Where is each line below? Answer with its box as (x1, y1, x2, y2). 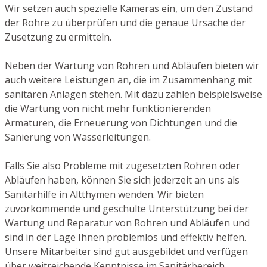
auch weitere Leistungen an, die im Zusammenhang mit (5, 73, 252, 87)
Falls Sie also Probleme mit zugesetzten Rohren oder (5, 159, 240, 173)
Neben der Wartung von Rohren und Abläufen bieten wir (5, 59, 259, 73)
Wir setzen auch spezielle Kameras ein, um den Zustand (5, 2, 253, 15)
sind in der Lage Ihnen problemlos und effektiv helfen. (5, 231, 246, 244)
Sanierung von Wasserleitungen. (5, 131, 151, 144)
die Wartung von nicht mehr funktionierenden (5, 102, 211, 116)
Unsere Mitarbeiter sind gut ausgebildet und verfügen (5, 245, 248, 259)
